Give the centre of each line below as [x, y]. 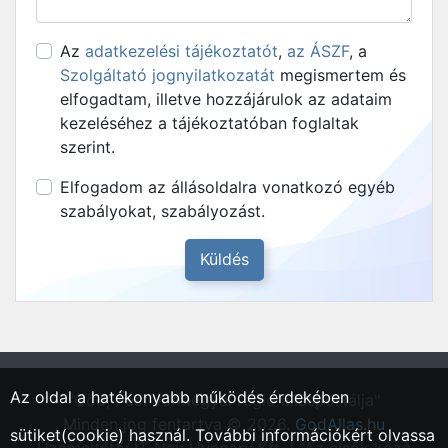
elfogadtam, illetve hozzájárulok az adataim [226, 99]
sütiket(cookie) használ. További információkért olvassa [222, 435]
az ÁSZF [318, 51]
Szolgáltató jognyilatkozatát [167, 75]
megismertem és [340, 75]
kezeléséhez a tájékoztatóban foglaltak [209, 123]
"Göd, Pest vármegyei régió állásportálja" [224, 400]
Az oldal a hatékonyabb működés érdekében [179, 397]
